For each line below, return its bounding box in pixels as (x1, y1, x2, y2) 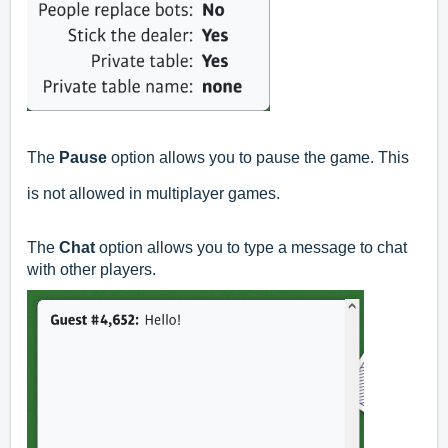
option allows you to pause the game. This (107, 149, 409, 167)
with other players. (27, 261, 156, 279)
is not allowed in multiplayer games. (27, 185, 280, 203)
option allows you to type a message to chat (95, 239, 407, 257)
